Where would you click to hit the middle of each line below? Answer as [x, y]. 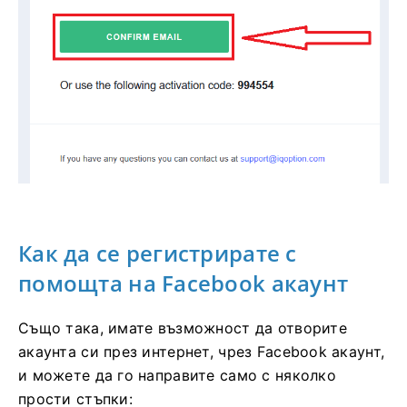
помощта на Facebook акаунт [184, 283]
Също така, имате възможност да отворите [183, 328]
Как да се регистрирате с [158, 253]
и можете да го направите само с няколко [177, 376]
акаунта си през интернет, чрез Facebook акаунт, [202, 352]
